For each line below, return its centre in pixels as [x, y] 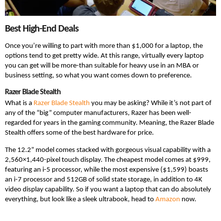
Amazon [168, 199]
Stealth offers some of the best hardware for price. [79, 133]
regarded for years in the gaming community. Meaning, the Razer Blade [110, 123]
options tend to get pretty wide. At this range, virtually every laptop [104, 56]
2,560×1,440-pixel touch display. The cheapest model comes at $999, [108, 160]
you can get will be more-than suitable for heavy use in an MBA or [102, 66]
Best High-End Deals [42, 29]
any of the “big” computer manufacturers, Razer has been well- [98, 113]
